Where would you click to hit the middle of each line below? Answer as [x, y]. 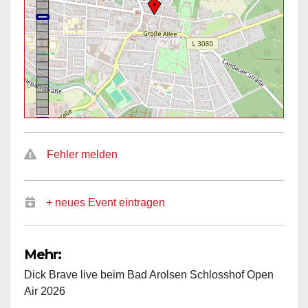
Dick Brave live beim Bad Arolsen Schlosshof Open [149, 274]
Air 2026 [45, 291]
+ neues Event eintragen [106, 203]
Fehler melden [82, 155]
